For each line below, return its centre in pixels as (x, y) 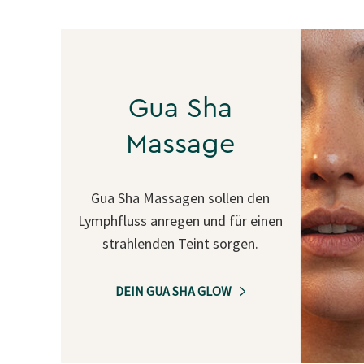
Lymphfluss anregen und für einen (181, 220)
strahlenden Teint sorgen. (181, 243)
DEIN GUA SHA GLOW (174, 290)
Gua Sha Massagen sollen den (181, 197)
